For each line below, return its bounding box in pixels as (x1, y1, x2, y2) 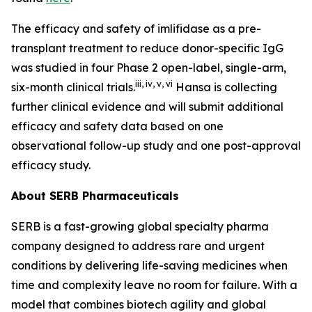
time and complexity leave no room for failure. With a (11, 278, 297, 292)
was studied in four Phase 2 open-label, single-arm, (11, 61, 286, 75)
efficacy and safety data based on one (11, 119, 224, 133)
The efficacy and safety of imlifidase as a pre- (11, 22, 261, 36)
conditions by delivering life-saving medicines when (11, 258, 288, 272)
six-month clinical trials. (11, 80, 135, 94)
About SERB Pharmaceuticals (11, 189, 179, 203)
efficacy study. (11, 158, 93, 172)
